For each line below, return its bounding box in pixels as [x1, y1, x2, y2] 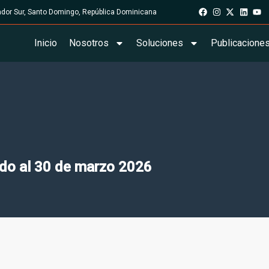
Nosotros [68, 37, 109, 49]
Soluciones [136, 37, 183, 49]
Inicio [34, 37, 57, 49]
